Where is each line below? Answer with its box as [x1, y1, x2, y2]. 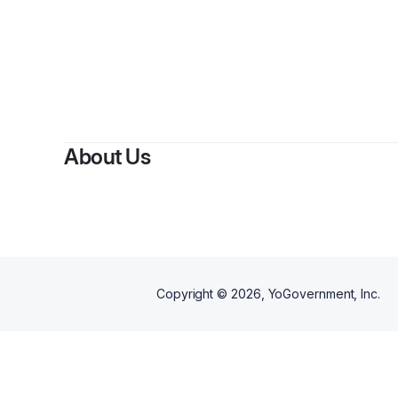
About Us [64, 144, 150, 170]
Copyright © [156, 286, 231, 301]
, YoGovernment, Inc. [260, 286, 380, 301]
